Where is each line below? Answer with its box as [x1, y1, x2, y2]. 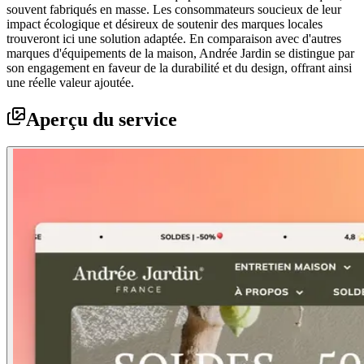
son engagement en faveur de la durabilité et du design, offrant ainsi [6, 60, 352, 75]
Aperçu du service [26, 108, 177, 130]
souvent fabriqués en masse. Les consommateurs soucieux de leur [6, 2, 341, 16]
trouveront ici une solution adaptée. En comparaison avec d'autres [6, 31, 341, 45]
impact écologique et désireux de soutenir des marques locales [6, 16, 323, 31]
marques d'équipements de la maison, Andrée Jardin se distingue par [6, 45, 354, 60]
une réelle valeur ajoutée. [6, 75, 134, 89]
